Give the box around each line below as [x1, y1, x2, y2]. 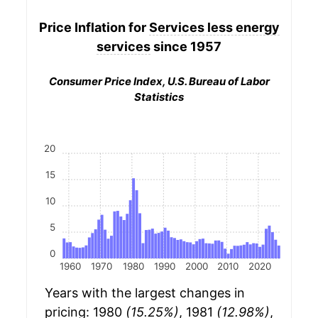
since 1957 [150, 38, 221, 54]
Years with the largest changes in [45, 285, 245, 301]
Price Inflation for [38, 19, 149, 35]
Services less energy [148, 19, 280, 35]
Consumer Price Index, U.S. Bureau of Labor [48, 75, 270, 88]
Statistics [134, 90, 184, 104]
